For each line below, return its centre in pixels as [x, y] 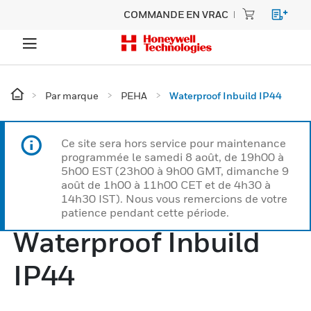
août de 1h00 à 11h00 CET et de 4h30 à [166, 185]
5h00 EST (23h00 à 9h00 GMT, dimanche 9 [175, 171]
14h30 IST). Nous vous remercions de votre [174, 199]
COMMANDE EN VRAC [176, 14]
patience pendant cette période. [145, 212]
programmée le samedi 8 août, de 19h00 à [173, 157]
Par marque [72, 95]
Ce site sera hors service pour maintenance [174, 143]
